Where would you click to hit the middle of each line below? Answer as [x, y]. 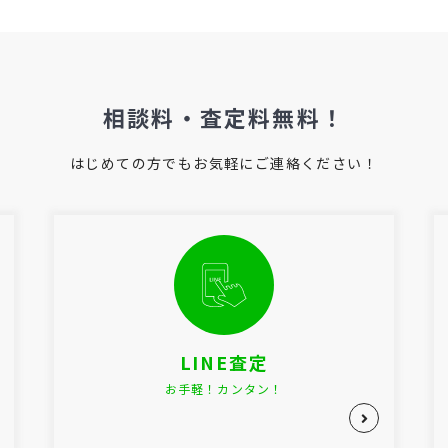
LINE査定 [224, 362]
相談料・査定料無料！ [224, 117]
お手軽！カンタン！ [224, 388]
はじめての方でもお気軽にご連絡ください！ [224, 163]
